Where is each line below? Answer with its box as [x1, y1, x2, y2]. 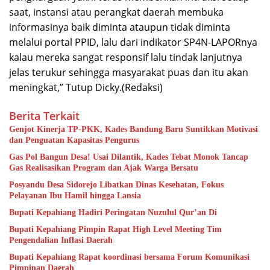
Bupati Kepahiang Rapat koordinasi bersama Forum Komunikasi [9, 253, 250, 262]
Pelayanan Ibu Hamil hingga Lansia [9, 191, 141, 201]
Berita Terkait [9, 108, 80, 124]
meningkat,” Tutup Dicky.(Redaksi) [9, 81, 163, 95]
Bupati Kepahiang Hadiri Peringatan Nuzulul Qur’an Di [9, 208, 217, 218]
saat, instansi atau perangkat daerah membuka [9, 5, 224, 19]
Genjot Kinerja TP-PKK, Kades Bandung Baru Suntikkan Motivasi [9, 125, 258, 134]
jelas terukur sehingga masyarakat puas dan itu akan [9, 66, 248, 80]
